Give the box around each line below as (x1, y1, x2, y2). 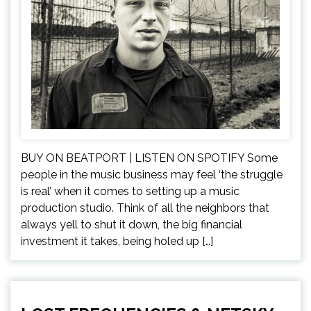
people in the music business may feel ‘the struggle (21, 168, 283, 182)
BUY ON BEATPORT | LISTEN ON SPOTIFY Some (21, 151, 278, 165)
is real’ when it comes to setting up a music (21, 185, 239, 199)
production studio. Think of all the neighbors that (21, 201, 269, 215)
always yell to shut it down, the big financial (21, 218, 242, 232)
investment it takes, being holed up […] (21, 235, 213, 249)
